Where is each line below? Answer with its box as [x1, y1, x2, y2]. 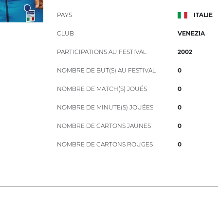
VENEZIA [178, 30, 205, 37]
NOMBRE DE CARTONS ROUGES [57, 141, 153, 148]
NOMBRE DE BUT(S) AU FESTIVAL [57, 67, 156, 74]
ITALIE [194, 11, 213, 18]
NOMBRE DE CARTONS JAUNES [57, 122, 151, 129]
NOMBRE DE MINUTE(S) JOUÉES [57, 104, 153, 111]
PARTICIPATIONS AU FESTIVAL [57, 48, 146, 55]
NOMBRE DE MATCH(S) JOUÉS [57, 85, 147, 92]
